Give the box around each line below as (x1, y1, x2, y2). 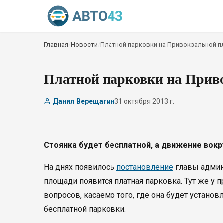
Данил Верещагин (53, 97, 114, 105)
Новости (71, 41, 98, 48)
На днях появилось (44, 162, 116, 172)
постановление (116, 162, 173, 172)
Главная (44, 41, 68, 48)
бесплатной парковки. (44, 204, 126, 214)
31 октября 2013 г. (114, 97, 174, 105)
